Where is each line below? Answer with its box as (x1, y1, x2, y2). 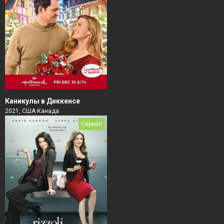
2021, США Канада (5, 107, 59, 114)
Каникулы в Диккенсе (5, 96, 80, 105)
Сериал (81, 120, 102, 127)
